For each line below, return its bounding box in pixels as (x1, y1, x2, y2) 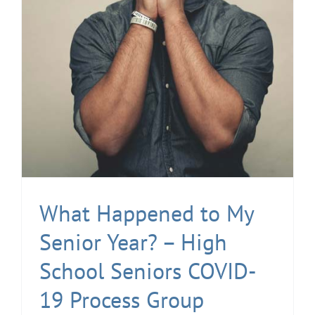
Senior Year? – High (39, 227, 227, 257)
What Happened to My (39, 198, 254, 229)
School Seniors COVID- (39, 256, 257, 286)
